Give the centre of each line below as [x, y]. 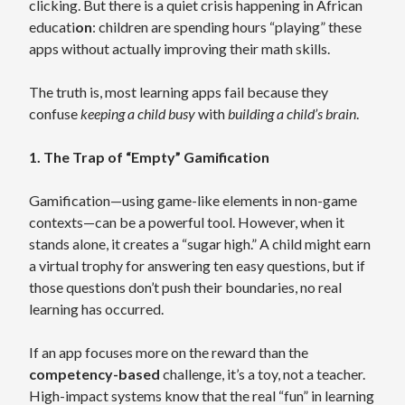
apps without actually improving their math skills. [179, 48]
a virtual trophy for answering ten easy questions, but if [197, 265]
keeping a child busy [138, 113]
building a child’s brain [292, 113]
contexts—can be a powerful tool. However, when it [187, 222]
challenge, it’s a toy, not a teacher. [263, 374]
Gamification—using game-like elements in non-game [193, 200]
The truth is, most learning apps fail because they [179, 92]
